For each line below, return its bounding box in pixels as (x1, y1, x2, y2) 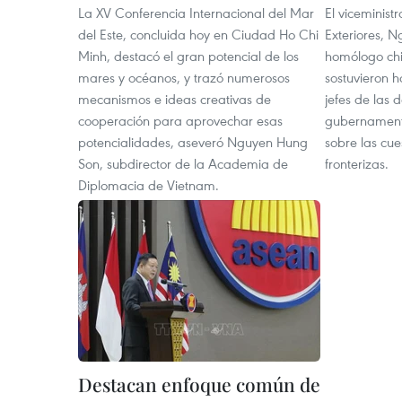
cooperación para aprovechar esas (78, 111, 283, 129)
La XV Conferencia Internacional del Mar (78, 4, 314, 22)
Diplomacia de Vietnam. (78, 176, 219, 194)
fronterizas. (325, 154, 389, 172)
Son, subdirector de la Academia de (78, 154, 288, 172)
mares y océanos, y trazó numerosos (78, 68, 290, 86)
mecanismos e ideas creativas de (78, 90, 271, 108)
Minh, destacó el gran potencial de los (78, 47, 299, 65)
